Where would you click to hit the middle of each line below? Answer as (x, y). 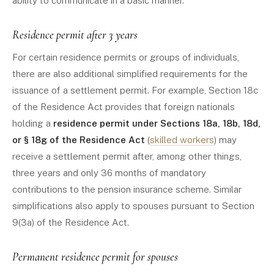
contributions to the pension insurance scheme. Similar (127, 189)
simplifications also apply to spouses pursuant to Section (133, 206)
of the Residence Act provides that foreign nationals (124, 107)
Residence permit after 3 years (75, 35)
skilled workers (182, 140)
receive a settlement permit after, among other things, (127, 156)
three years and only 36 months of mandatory (109, 173)
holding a (33, 123)
